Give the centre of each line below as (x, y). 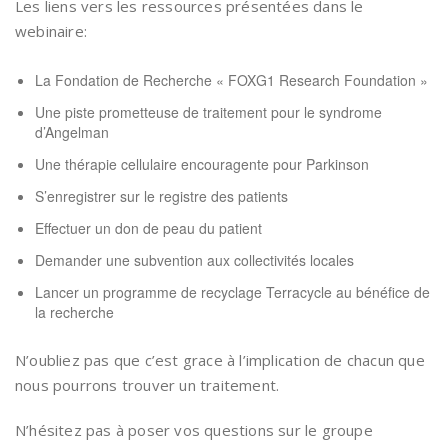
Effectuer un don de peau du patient (148, 228)
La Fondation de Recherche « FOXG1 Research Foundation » (231, 80)
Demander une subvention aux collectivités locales (194, 260)
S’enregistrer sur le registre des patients (161, 196)
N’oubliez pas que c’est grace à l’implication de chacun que (220, 360)
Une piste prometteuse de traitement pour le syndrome (208, 112)
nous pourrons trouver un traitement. (147, 385)
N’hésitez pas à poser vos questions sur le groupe (194, 430)
